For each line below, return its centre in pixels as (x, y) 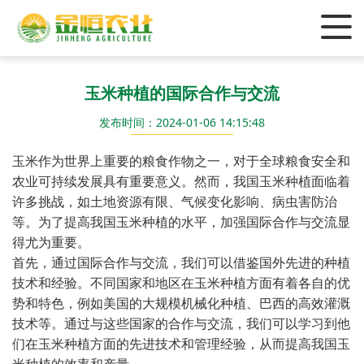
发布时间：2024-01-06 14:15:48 (182, 122)
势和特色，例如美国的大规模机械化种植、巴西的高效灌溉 (181, 303)
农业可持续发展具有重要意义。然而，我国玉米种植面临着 (181, 181)
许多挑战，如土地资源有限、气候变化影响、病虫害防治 (175, 201)
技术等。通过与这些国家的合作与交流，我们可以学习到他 (181, 323)
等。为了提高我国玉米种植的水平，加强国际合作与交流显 (181, 222)
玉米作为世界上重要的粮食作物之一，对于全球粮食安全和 (181, 161)
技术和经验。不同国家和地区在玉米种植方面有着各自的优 (181, 283)
